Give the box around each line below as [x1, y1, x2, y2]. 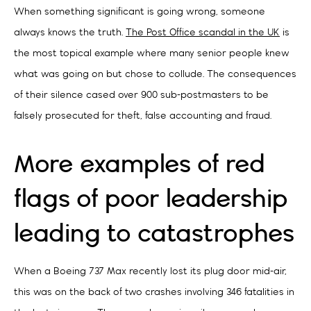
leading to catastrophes [14, 220, 294, 248]
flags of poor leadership [14, 185, 288, 213]
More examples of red [14, 151, 265, 178]
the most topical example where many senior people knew [14, 48, 289, 59]
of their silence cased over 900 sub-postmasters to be [14, 90, 269, 101]
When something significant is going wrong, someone [14, 6, 265, 17]
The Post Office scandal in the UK [126, 27, 280, 38]
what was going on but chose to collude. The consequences [14, 69, 296, 80]
